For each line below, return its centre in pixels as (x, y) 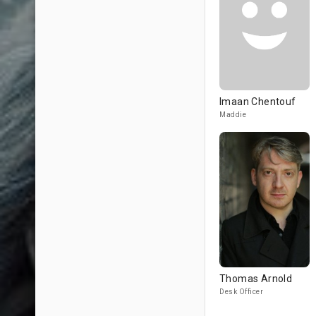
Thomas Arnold (256, 279)
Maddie (233, 115)
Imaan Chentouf (258, 102)
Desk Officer (241, 292)
